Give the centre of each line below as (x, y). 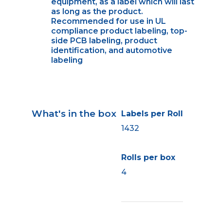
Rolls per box (148, 157)
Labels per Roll (152, 113)
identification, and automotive (111, 50)
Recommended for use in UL (108, 21)
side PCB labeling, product (104, 40)
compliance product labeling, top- (119, 31)
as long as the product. (97, 11)
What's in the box (74, 113)
